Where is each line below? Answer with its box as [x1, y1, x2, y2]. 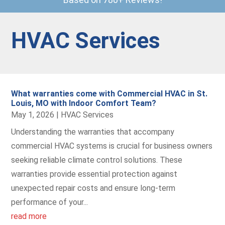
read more [11, 211, 47, 221]
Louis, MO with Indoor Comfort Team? [11, 98, 157, 108]
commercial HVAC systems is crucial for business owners [11, 141, 213, 151]
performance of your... [11, 197, 88, 207]
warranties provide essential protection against [11, 169, 178, 179]
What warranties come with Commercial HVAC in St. [11, 89, 208, 98]
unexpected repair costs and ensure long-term [11, 183, 176, 193]
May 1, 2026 [11, 110, 55, 120]
